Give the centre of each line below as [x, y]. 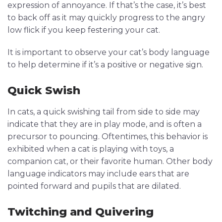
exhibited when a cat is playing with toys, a [91, 149]
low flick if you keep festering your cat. [84, 30]
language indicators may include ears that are [98, 173]
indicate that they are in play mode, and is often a [105, 124]
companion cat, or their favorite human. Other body [110, 161]
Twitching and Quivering [81, 212]
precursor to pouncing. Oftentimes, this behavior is [108, 136]
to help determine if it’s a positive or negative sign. [105, 64]
